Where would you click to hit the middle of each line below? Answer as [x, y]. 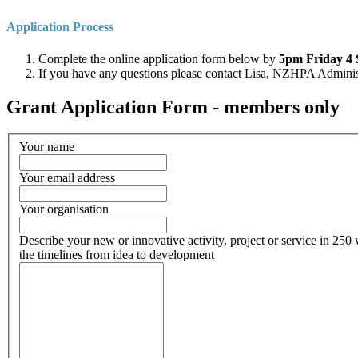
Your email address [67, 178]
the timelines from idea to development [117, 255]
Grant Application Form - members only [173, 107]
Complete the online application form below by [159, 58]
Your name [47, 147]
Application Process [60, 27]
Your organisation [64, 209]
